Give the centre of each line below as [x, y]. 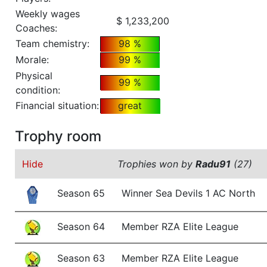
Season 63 [81, 258]
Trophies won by [156, 164]
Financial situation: [57, 106]
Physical [34, 76]
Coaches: [36, 28]
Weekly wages [48, 14]
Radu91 [213, 164]
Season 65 [81, 193]
